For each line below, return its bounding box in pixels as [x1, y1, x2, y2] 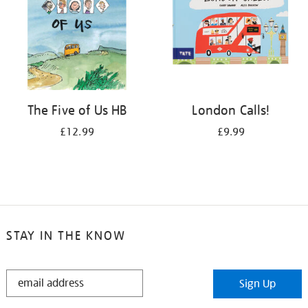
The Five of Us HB [27, 102, 127, 118]
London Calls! [192, 102, 270, 118]
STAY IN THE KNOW [5, 228, 126, 243]
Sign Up [239, 277, 276, 291]
